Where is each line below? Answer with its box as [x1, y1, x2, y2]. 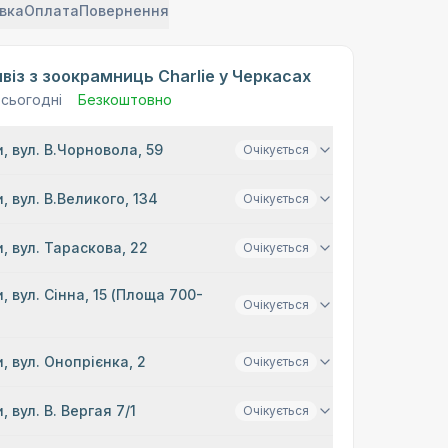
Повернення [79, 2, 170, 19]
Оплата [24, 2, 80, 19]
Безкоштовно [78, 91, 173, 108]
